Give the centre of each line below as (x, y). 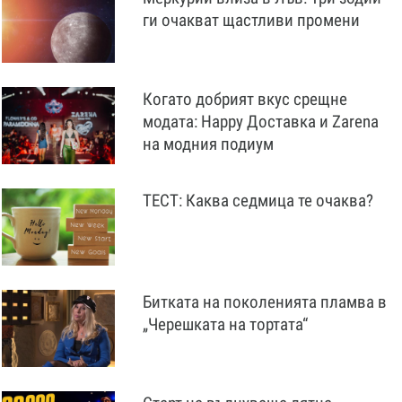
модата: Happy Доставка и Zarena (261, 122)
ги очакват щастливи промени (251, 20)
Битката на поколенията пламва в (265, 302)
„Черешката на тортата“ (225, 324)
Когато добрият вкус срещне (245, 99)
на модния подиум (208, 144)
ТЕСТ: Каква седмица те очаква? (258, 201)
